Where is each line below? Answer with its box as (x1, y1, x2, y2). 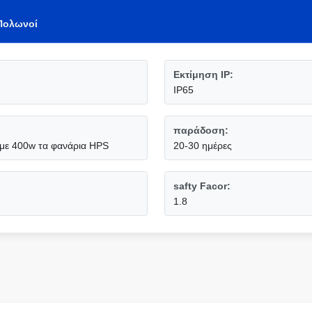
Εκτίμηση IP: (173, 69, 233, 80)
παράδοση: (173, 125, 228, 136)
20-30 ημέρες (173, 140, 232, 151)
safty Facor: (173, 180, 231, 192)
